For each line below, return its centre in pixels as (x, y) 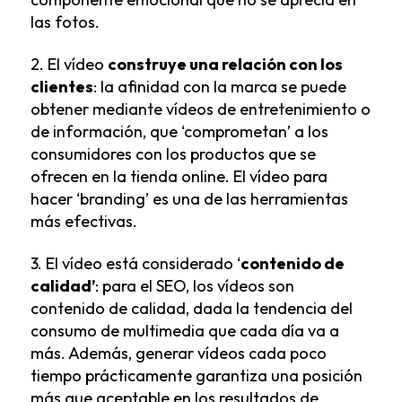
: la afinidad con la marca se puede (219, 87)
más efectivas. (83, 221)
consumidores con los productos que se (173, 154)
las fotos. (65, 22)
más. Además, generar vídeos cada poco (178, 353)
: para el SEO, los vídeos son (194, 286)
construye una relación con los (225, 64)
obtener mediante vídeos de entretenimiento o (200, 109)
